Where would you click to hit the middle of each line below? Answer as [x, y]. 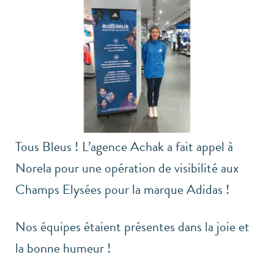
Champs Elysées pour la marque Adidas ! [123, 189]
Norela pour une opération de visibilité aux [127, 168]
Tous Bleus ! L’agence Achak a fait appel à [124, 146]
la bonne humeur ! [63, 248]
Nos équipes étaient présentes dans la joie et [132, 227]
